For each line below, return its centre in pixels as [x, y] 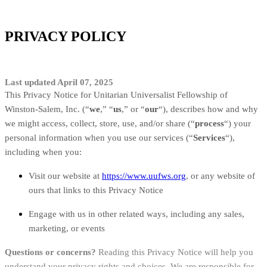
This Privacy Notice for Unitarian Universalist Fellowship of [116, 94]
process [209, 123]
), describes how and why [210, 109]
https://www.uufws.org [144, 176]
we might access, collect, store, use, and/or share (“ [100, 123]
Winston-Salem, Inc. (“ [47, 109]
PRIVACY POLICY [66, 36]
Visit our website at [65, 176]
